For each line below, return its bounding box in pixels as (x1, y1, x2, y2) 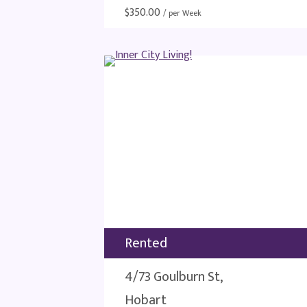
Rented (125, 232, 167, 255)
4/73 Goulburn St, (125, 265, 223, 288)
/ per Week (163, 6, 201, 20)
